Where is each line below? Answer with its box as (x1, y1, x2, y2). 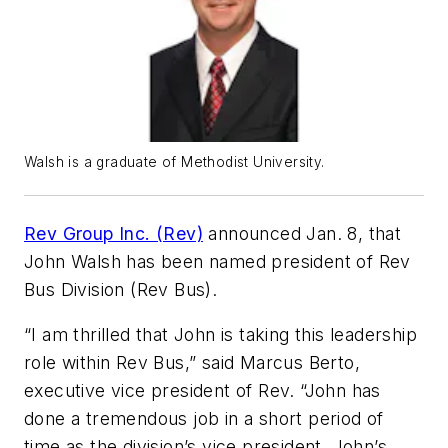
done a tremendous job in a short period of (24, 408, 384, 430)
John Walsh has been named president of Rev (24, 250, 411, 272)
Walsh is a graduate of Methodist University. (24, 153, 325, 170)
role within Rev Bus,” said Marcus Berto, (24, 352, 360, 374)
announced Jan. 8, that (203, 222, 402, 244)
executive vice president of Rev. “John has (24, 380, 381, 402)
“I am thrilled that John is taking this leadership (24, 324, 417, 346)
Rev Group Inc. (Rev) (24, 222, 203, 244)
